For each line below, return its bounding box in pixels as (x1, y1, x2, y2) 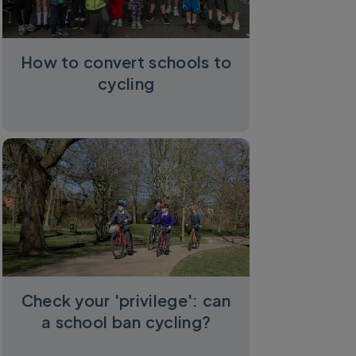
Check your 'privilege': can (21, 290, 231, 311)
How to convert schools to (21, 51, 232, 72)
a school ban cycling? (41, 311, 211, 332)
